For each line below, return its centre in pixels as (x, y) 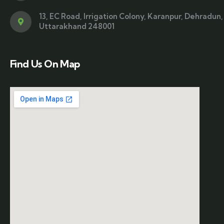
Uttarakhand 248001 (77, 26)
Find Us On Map (45, 63)
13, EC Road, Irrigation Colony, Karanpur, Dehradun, (131, 16)
